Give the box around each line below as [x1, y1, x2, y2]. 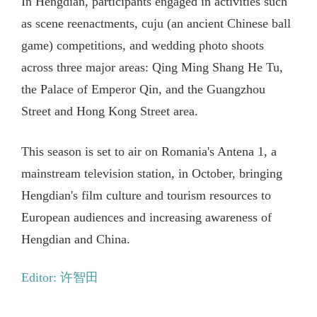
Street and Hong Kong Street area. [21, 104, 198, 119]
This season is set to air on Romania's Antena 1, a [21, 144, 277, 159]
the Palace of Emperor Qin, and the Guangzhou [21, 82, 265, 97]
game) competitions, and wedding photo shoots [21, 38, 264, 53]
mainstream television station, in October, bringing [21, 166, 282, 181]
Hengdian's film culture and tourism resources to [21, 188, 271, 203]
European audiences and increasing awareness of [21, 210, 272, 225]
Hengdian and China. [21, 232, 130, 247]
